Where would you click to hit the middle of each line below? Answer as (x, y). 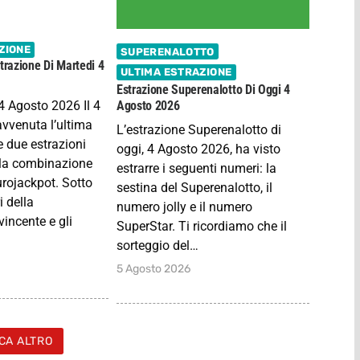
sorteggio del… (157, 246)
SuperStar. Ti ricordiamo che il (201, 227)
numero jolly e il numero (184, 207)
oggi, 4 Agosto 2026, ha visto (198, 149)
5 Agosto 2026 (153, 269)
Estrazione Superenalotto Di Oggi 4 (203, 90)
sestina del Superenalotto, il (194, 188)
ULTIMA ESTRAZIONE (176, 72)
